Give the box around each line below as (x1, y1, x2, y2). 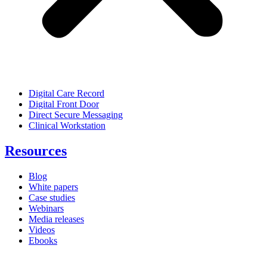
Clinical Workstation (29, 120, 105, 131)
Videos (29, 224, 55, 235)
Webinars (29, 203, 64, 213)
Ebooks (29, 235, 57, 246)
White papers (29, 181, 78, 192)
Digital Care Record (29, 88, 104, 99)
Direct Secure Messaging (29, 110, 123, 120)
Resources (5, 142, 67, 159)
